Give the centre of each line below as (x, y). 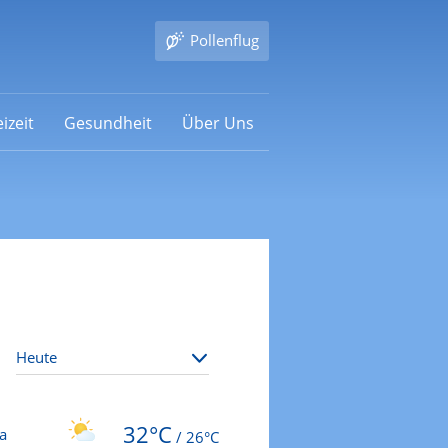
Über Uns (217, 122)
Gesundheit (107, 122)
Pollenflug (224, 40)
